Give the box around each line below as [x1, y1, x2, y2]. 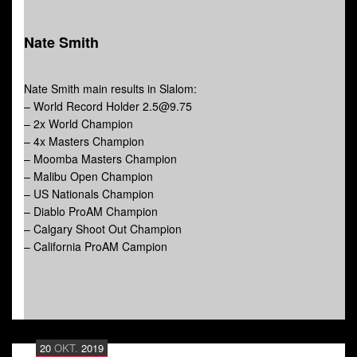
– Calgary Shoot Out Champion [24, 221, 182, 237]
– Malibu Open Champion [24, 168, 153, 185]
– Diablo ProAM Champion [24, 203, 158, 220]
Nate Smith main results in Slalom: [24, 80, 197, 97]
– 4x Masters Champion [24, 133, 144, 150]
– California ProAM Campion [24, 238, 167, 255]
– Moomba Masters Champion [24, 151, 177, 167]
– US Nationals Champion [24, 186, 154, 202]
